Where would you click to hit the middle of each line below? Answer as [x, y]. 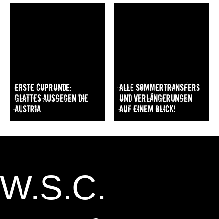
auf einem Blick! [147, 109]
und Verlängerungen [156, 98]
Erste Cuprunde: [43, 87]
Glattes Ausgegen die [51, 98]
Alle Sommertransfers [160, 87]
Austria [28, 109]
